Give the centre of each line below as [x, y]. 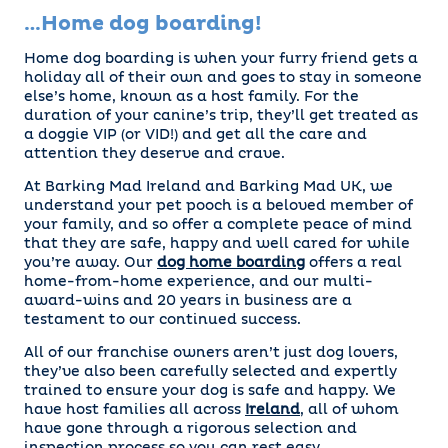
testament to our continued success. [162, 320]
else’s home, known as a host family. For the [191, 97]
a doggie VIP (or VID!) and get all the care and [195, 135]
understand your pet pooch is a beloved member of [218, 206]
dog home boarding [231, 263]
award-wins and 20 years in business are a [188, 301]
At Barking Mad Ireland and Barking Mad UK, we [208, 187]
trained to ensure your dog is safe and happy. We [210, 391]
